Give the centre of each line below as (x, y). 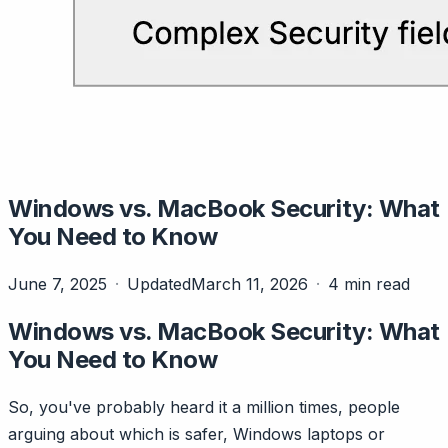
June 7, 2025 (57, 283)
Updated (159, 283)
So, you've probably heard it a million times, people (204, 406)
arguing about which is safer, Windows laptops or (196, 433)
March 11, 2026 (249, 283)
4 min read (369, 283)
